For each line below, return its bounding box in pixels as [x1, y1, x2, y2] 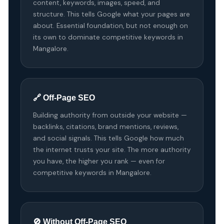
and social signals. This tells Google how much [32, 133, 184, 142]
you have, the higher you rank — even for [32, 156, 165, 165]
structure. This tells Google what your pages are [32, 9, 190, 18]
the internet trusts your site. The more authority [32, 145, 191, 154]
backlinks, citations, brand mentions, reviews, [32, 122, 178, 131]
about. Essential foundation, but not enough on [32, 21, 188, 30]
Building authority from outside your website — [32, 110, 187, 119]
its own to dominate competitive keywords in [32, 32, 183, 41]
